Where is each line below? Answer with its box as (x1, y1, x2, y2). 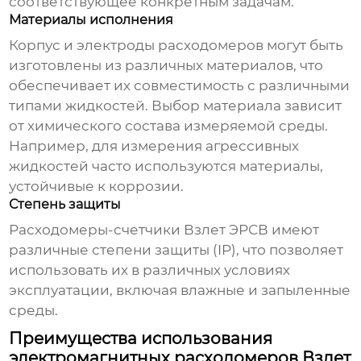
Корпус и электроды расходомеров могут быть (9, 37, 344, 54)
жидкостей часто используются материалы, (9, 158, 324, 175)
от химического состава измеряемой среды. (9, 118, 329, 135)
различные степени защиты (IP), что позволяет (9, 242, 344, 259)
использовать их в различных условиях (9, 262, 291, 279)
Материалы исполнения (9, 12, 174, 28)
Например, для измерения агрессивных (9, 138, 300, 155)
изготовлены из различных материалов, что (9, 57, 324, 74)
